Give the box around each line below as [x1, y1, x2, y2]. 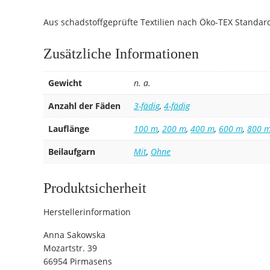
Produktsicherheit [43, 180, 146, 196]
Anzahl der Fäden [48, 99, 121, 111]
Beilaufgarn [48, 145, 95, 157]
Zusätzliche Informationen [43, 45, 199, 61]
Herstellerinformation [43, 206, 131, 218]
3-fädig [134, 99, 160, 111]
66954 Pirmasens [43, 255, 112, 267]
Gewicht [48, 77, 82, 89]
